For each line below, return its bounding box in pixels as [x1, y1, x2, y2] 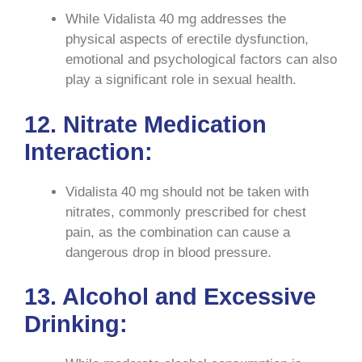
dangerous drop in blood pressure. [65, 244, 271, 260]
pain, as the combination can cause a [65, 224, 290, 240]
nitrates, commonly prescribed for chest [65, 204, 306, 220]
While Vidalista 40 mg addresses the [65, 11, 286, 27]
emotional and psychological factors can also [65, 52, 337, 68]
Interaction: [24, 138, 153, 165]
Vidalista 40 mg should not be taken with [65, 183, 309, 200]
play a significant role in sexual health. [65, 72, 297, 88]
